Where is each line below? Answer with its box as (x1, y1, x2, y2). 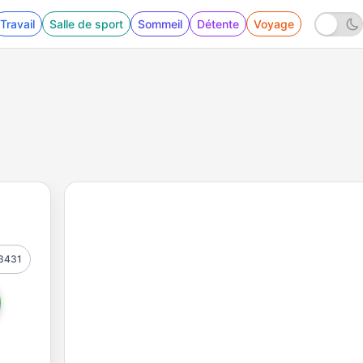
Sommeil (138, 17, 182, 31)
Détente (197, 17, 239, 31)
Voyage (254, 17, 294, 31)
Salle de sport (49, 17, 123, 31)
